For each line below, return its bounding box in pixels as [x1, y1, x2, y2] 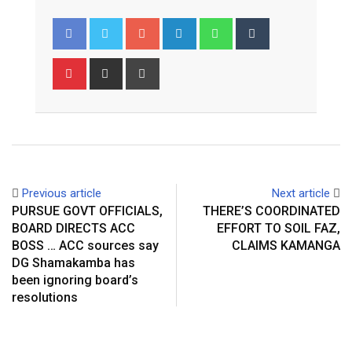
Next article [272, 185, 330, 200]
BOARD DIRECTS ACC [12, 220, 135, 236]
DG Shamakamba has [12, 255, 135, 270]
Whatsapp [229, 19, 282, 34]
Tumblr [266, 19, 302, 34]
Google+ [156, 19, 201, 34]
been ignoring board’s [12, 272, 138, 288]
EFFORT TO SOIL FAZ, [217, 220, 340, 236]
